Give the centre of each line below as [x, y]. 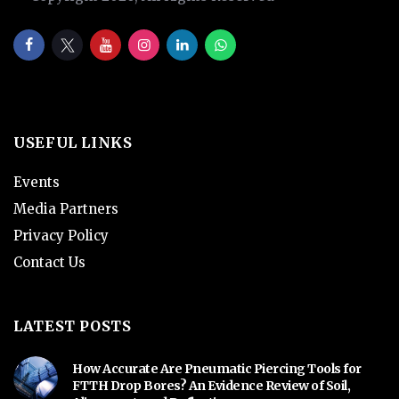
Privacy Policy [61, 236]
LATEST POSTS [73, 326]
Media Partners [66, 209]
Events [37, 182]
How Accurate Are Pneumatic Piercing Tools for [217, 369]
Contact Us [49, 262]
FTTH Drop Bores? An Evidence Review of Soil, [211, 386]
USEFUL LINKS [73, 142]
